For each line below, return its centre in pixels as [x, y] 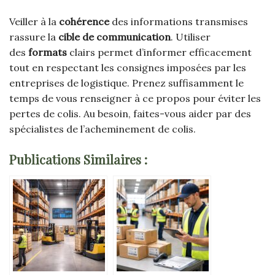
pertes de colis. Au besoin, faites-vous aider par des [130, 114]
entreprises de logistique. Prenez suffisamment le [126, 83]
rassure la [34, 37]
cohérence [85, 22]
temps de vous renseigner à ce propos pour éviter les [135, 99]
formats [49, 52]
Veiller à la [34, 22]
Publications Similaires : [78, 159]
